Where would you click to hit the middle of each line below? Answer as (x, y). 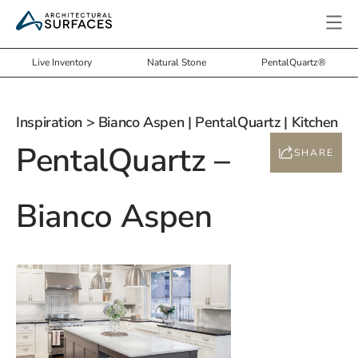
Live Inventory (62, 62)
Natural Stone (176, 62)
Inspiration (49, 122)
